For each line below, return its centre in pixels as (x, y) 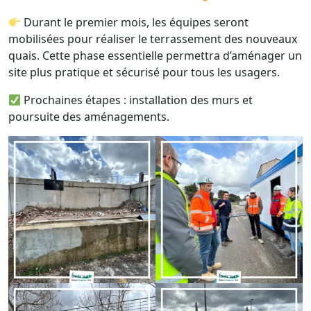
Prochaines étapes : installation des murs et (137, 100)
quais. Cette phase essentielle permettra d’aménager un (155, 55)
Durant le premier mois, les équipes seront (135, 22)
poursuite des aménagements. (89, 116)
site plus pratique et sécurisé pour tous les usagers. (144, 72)
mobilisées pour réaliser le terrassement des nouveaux (153, 39)
